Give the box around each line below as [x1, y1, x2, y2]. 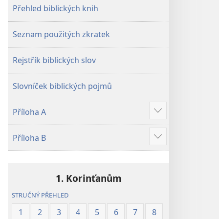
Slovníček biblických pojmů [13, 81, 112, 91]
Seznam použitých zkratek [13, 29, 110, 40]
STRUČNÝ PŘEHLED [12, 191, 69, 200]
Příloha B [13, 132, 46, 143]
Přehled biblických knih [13, 3, 98, 14]
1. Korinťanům [55, 172, 122, 185]
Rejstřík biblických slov [13, 55, 96, 66]
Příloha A [13, 107, 46, 117]
